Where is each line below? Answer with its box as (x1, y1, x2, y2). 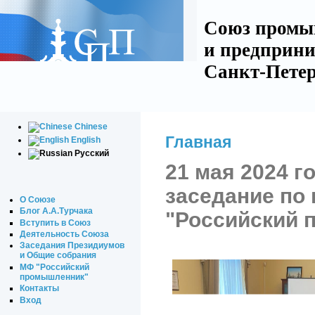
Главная (165, 133, 231, 151)
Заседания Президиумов (20, 240, 125, 251)
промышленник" (20, 271, 89, 282)
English (71, 134, 101, 145)
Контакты (20, 283, 60, 294)
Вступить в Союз (20, 217, 91, 228)
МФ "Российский (20, 262, 90, 272)
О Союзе (20, 194, 56, 205)
